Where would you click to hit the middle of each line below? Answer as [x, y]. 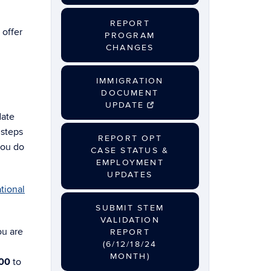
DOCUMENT [130, 93]
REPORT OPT [130, 138]
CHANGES [130, 47]
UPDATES [130, 175]
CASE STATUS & [130, 150]
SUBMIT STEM [130, 208]
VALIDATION [130, 220]
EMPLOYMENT [130, 162]
